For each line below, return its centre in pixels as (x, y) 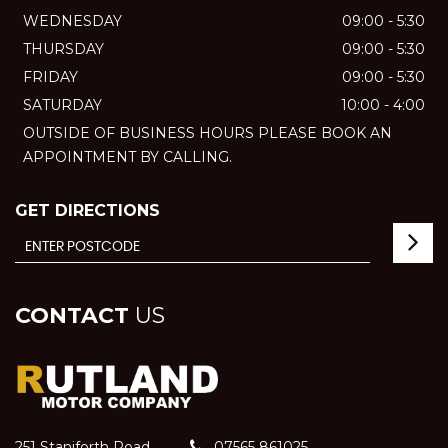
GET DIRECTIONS (87, 210)
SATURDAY (62, 105)
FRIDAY (50, 77)
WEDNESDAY (72, 21)
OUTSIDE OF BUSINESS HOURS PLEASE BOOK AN (207, 133)
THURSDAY (63, 49)
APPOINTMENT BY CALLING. (127, 157)
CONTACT (72, 315)
